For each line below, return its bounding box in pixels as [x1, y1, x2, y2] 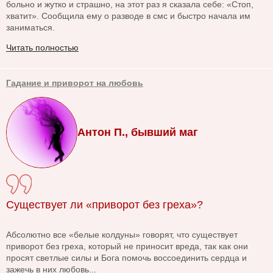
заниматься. [6, 23, 55, 33]
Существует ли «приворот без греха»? [6, 199, 203, 211]
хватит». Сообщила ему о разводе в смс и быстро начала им [6, 11, 250, 21]
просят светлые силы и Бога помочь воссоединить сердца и [6, 253, 247, 263]
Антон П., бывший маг [77, 126, 198, 139]
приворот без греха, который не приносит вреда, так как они [6, 241, 248, 252]
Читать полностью [6, 43, 79, 53]
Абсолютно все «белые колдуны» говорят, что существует [6, 230, 238, 240]
